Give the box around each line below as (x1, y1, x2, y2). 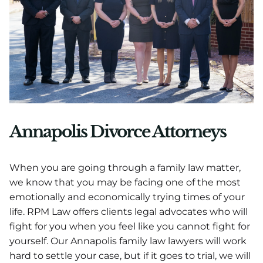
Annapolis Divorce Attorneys (9, 122, 226, 143)
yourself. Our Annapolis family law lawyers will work (9, 235, 247, 247)
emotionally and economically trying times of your (9, 191, 245, 203)
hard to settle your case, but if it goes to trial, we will (9, 250, 251, 262)
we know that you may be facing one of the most (9, 177, 241, 188)
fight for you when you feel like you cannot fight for (9, 221, 250, 232)
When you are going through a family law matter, (9, 162, 241, 174)
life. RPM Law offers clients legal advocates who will (9, 206, 248, 218)
